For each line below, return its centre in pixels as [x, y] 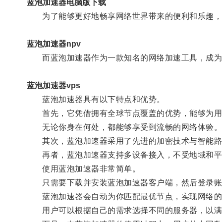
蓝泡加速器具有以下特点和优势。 [96, 99]
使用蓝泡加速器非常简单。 [83, 168]
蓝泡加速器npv [54, 44]
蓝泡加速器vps [53, 85]
